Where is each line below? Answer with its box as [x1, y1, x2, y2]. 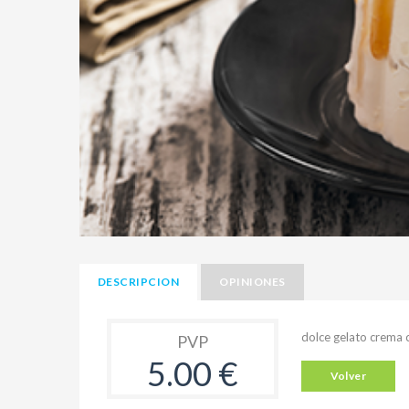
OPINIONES [219, 275, 286, 289]
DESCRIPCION [98, 275, 180, 289]
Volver [330, 369, 367, 383]
